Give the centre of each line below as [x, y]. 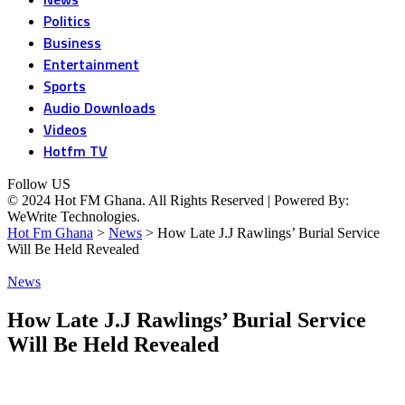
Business [72, 42]
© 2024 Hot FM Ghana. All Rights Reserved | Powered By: [178, 200]
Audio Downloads [99, 108]
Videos [65, 129]
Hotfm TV [75, 151]
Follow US [39, 184]
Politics [67, 21]
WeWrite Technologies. [74, 217]
